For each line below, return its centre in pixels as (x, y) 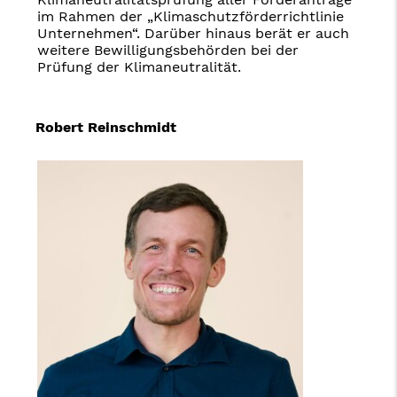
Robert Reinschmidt (106, 127)
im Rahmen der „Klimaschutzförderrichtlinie (191, 16)
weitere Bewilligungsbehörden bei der (168, 50)
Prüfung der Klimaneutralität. (139, 66)
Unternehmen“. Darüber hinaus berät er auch (193, 33)
